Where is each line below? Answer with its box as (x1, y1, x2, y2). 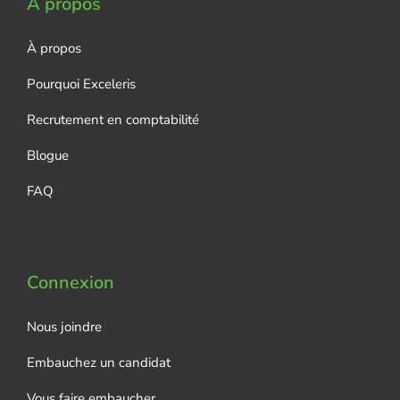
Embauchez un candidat (26, 354, 171, 371)
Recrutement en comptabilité (26, 111, 199, 129)
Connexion (26, 271, 114, 295)
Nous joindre (26, 318, 102, 336)
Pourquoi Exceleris (26, 75, 136, 93)
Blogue (26, 146, 69, 164)
